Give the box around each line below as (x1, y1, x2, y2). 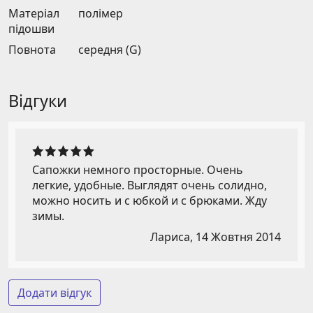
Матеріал (8, 6, 59, 22)
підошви (8, 21, 54, 37)
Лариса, (150, 229, 196, 245)
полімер (78, 6, 123, 22)
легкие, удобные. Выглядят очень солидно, (32, 177, 267, 194)
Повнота (8, 42, 56, 58)
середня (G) (78, 42, 141, 58)
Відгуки (8, 89, 67, 112)
